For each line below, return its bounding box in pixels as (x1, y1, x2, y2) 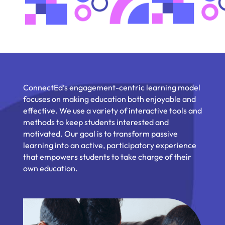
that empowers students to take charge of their (23, 151, 191, 162)
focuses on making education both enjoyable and (23, 93, 196, 104)
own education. (23, 163, 78, 173)
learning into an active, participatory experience (23, 140, 196, 150)
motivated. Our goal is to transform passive (23, 128, 178, 139)
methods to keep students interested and (23, 117, 169, 127)
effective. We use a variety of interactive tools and (23, 105, 202, 116)
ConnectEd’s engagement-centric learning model (23, 82, 200, 92)
